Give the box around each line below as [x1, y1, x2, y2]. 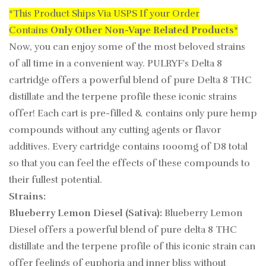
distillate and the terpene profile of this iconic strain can [9, 240, 255, 253]
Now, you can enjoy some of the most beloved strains [9, 41, 245, 53]
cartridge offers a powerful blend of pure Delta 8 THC [9, 74, 252, 87]
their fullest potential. [9, 174, 102, 186]
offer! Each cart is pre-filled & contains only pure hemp [9, 107, 257, 120]
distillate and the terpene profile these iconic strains [9, 91, 237, 103]
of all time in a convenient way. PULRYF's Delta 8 [9, 58, 222, 70]
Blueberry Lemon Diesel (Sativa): [9, 207, 164, 220]
